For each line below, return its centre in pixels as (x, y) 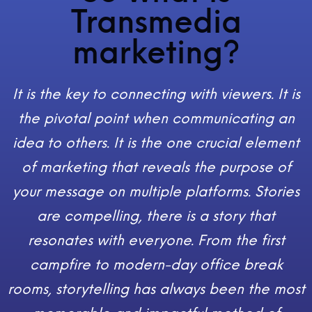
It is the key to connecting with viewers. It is (156, 94)
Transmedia (156, 22)
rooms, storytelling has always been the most (156, 289)
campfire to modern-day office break (156, 264)
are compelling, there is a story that (156, 216)
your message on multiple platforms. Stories (156, 191)
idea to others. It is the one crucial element (156, 142)
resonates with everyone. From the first (156, 240)
